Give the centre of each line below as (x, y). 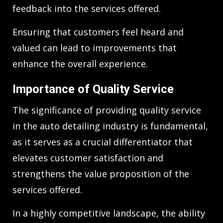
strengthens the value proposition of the (101, 173)
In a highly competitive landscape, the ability (109, 213)
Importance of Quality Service (93, 89)
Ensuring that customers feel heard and (98, 32)
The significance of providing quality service (107, 110)
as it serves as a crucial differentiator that (103, 142)
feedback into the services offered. (87, 8)
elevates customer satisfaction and (88, 158)
